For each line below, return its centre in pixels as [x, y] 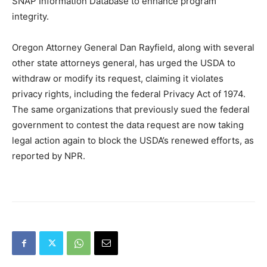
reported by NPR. [49, 156]
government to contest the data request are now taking [128, 125]
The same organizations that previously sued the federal [131, 109]
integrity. [30, 16]
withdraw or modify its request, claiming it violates [118, 78]
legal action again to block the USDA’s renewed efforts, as [133, 140]
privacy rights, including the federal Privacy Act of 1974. [129, 94]
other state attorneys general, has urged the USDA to [124, 63]
